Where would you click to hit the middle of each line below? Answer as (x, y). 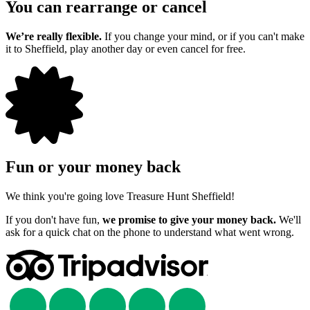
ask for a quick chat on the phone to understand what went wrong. (150, 232)
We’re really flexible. (54, 36)
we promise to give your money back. (189, 219)
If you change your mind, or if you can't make (203, 36)
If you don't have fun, (54, 219)
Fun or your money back (93, 166)
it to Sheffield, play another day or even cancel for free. (126, 48)
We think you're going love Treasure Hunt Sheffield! (120, 196)
